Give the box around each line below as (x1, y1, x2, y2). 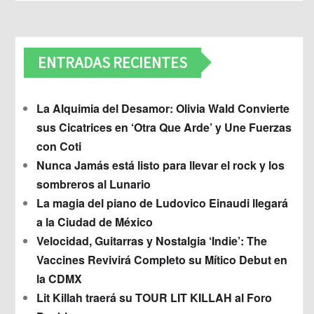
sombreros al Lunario (36, 175, 151, 192)
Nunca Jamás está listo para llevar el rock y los (36, 156, 285, 173)
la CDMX (36, 270, 82, 287)
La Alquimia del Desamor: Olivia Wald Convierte (36, 100, 289, 116)
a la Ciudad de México (36, 213, 153, 230)
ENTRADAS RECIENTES (38, 52, 187, 72)
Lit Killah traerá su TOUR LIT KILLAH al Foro (36, 289, 272, 306)
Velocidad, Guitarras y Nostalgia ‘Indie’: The (36, 232, 267, 249)
